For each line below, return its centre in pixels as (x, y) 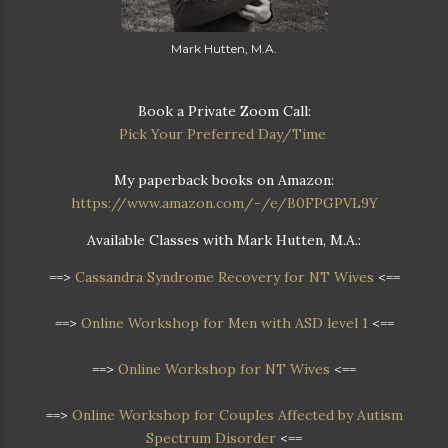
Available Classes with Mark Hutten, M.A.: (224, 239)
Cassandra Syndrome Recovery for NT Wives (224, 276)
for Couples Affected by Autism (298, 414)
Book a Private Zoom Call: (224, 110)
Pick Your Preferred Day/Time (222, 133)
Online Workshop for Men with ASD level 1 (224, 322)
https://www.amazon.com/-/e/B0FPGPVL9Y (224, 202)
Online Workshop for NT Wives (224, 368)
